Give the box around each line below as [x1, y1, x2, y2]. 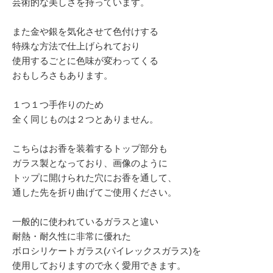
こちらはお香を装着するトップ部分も [12, 143, 168, 154]
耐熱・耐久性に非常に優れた [12, 231, 131, 242]
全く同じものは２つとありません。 [12, 114, 158, 125]
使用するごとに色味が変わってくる [12, 55, 158, 66]
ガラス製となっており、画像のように [12, 158, 168, 169]
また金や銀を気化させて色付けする [12, 26, 158, 37]
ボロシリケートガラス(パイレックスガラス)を [12, 246, 201, 257]
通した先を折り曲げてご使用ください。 [12, 187, 177, 198]
